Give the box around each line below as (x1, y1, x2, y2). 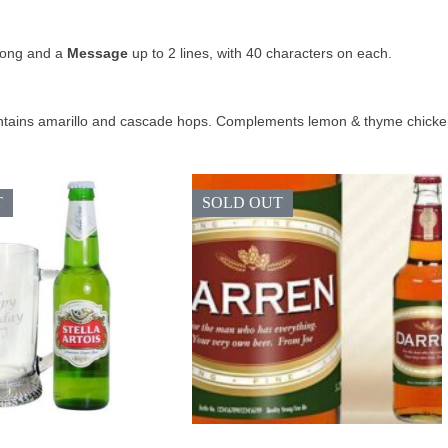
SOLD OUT (201, 193, 283, 211)
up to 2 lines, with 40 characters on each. (128, 45, 392, 62)
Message (63, 45, 128, 62)
